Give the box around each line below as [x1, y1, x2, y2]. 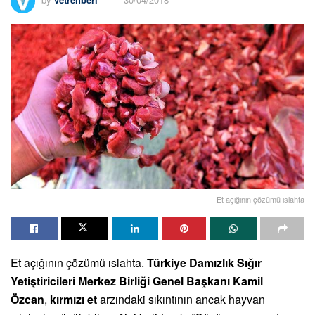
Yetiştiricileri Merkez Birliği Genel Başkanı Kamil [11, 273, 263, 290]
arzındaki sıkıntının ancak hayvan [100, 291, 265, 308]
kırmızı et [50, 291, 100, 308]
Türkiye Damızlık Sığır [147, 255, 262, 271]
